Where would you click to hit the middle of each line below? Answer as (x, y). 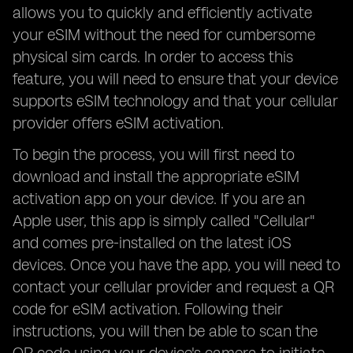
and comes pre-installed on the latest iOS (152, 243)
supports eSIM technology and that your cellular (175, 101)
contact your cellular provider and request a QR (173, 287)
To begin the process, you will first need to (154, 154)
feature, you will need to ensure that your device (175, 79)
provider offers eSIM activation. (118, 123)
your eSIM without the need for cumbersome (164, 35)
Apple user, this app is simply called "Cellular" (164, 221)
